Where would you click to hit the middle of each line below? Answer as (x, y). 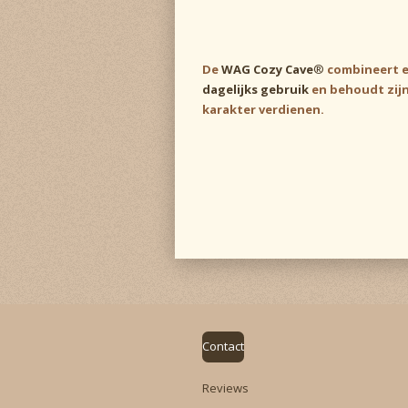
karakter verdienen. (263, 109)
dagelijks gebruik (255, 89)
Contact (223, 347)
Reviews (225, 388)
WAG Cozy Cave (267, 69)
